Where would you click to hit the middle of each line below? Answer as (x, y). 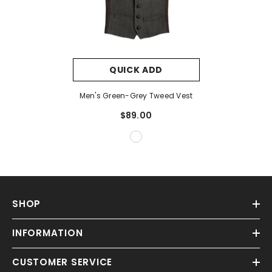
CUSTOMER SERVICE (62, 262)
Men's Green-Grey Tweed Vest (136, 96)
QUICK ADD (136, 70)
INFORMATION (48, 233)
